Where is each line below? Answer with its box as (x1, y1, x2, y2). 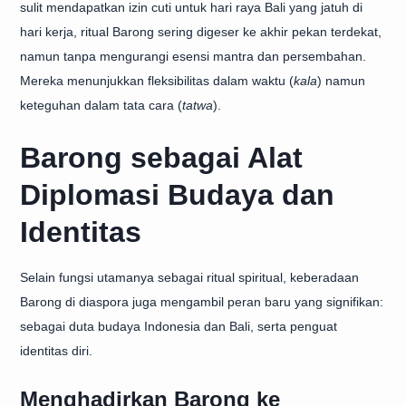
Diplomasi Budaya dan (20, 179, 334, 211)
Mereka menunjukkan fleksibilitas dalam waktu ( (20, 73, 294, 88)
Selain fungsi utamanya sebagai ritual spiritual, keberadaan (20, 270, 359, 285)
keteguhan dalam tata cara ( (20, 98, 182, 112)
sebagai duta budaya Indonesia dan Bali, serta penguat (20, 319, 337, 333)
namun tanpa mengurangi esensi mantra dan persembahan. (20, 49, 366, 63)
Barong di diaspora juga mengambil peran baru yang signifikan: (20, 295, 383, 309)
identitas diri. (20, 343, 92, 358)
